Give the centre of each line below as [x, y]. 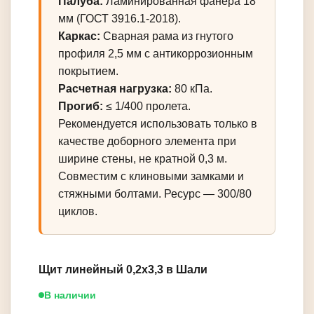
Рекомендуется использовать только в [158, 124]
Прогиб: [81, 107]
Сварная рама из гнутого [167, 36]
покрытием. [88, 71]
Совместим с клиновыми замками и [151, 177]
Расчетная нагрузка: [115, 89]
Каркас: [79, 36]
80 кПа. [192, 89]
